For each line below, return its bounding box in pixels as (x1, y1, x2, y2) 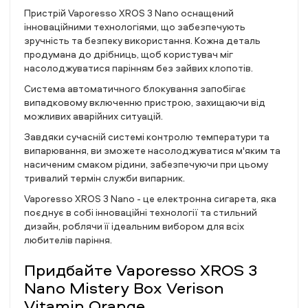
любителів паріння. (24, 233, 112, 246)
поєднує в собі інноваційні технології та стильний (24, 206, 257, 219)
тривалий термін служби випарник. (24, 171, 185, 184)
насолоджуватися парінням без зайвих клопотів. (24, 61, 253, 74)
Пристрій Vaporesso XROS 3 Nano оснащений (24, 6, 234, 19)
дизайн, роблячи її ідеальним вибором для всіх (24, 219, 244, 232)
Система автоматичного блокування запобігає (24, 82, 246, 95)
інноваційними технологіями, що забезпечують (24, 20, 245, 33)
